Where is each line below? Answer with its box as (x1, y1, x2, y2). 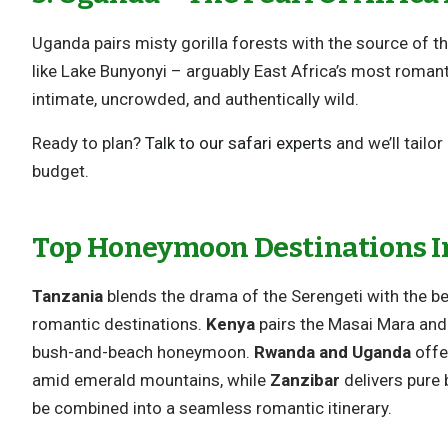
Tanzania (32, 286, 104, 307)
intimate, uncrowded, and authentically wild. (32, 88, 360, 109)
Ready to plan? (32, 132, 146, 153)
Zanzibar (270, 370, 341, 391)
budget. (32, 160, 90, 181)
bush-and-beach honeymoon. (32, 342, 255, 363)
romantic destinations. (32, 314, 207, 335)
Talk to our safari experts (145, 132, 333, 153)
